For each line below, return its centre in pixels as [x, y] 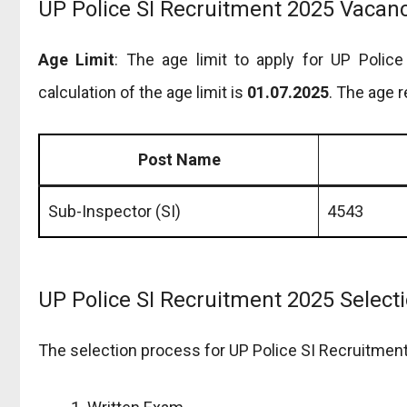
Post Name [179, 159]
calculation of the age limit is [143, 92]
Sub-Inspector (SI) [114, 211]
